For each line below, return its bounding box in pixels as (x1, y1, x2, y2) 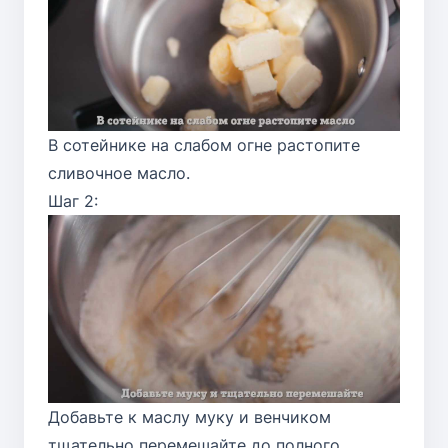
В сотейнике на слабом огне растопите (48, 134, 360, 155)
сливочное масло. (48, 162, 190, 183)
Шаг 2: (48, 190, 98, 211)
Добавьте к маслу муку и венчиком (48, 406, 331, 427)
